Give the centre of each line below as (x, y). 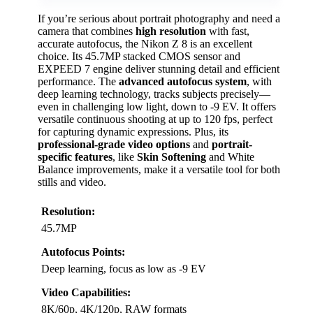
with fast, (228, 31)
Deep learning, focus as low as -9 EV (124, 268)
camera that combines (87, 31)
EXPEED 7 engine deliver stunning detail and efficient (159, 68)
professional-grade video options (114, 144)
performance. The (78, 81)
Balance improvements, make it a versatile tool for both (159, 169)
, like (125, 156)
